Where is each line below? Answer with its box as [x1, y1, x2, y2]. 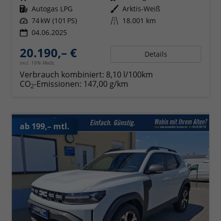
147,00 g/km [83, 78, 128, 89]
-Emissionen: [34, 78, 83, 89]
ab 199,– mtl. [20, 121, 70, 132]
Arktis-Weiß [122, 3, 160, 13]
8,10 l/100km [106, 69, 153, 80]
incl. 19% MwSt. [20, 59, 55, 66]
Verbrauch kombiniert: [20, 69, 106, 80]
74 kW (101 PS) [32, 15, 77, 25]
